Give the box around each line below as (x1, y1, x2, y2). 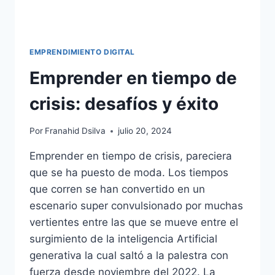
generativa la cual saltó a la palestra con (29, 249, 228, 262)
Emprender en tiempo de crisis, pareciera (29, 150, 232, 163)
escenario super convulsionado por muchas (29, 199, 243, 212)
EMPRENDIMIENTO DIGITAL (29, 47, 136, 56)
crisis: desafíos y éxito (29, 93, 219, 114)
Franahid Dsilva (45, 126, 106, 136)
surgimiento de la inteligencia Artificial (29, 233, 217, 246)
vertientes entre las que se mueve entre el (29, 216, 238, 229)
